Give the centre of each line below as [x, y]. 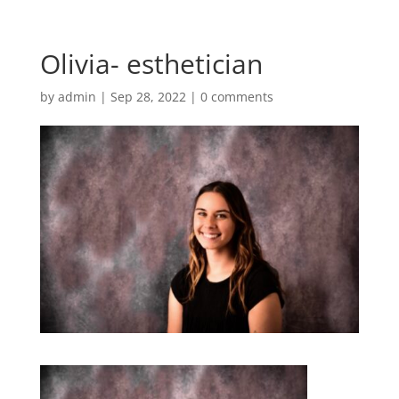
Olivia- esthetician [151, 64]
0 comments [236, 97]
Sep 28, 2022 [148, 97]
